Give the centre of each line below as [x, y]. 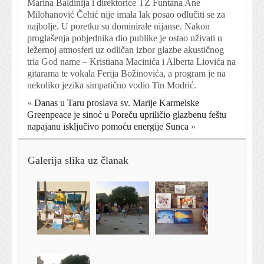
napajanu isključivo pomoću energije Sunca [108, 127]
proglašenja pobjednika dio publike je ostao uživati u [125, 38]
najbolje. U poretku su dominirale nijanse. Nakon [118, 27]
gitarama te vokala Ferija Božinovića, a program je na [126, 74]
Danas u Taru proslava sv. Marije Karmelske [117, 103]
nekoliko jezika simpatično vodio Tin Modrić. [112, 85]
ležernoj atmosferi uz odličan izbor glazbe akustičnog [126, 50]
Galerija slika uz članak [78, 161]
